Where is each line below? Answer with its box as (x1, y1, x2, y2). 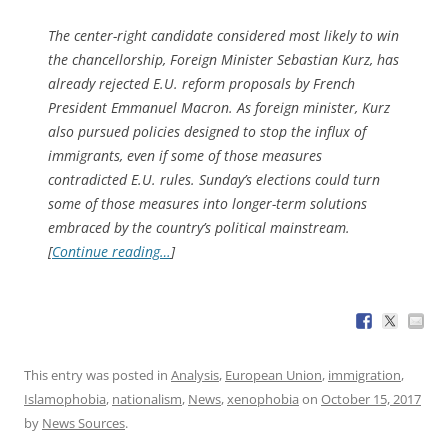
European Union (225, 365, 322, 384)
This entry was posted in (24, 365, 171, 384)
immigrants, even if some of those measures (48, 145, 322, 165)
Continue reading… (52, 241, 171, 261)
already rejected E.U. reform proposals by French (48, 73, 355, 93)
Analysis (171, 365, 219, 384)
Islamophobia (24, 389, 106, 408)
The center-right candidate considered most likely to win (48, 25, 399, 45)
